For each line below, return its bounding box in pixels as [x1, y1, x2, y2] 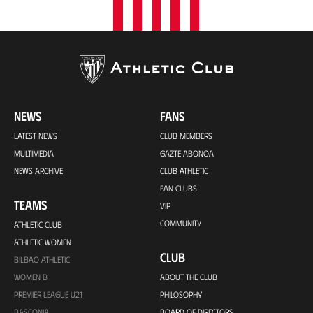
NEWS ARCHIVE [14, 166, 63, 176]
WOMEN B [14, 272, 48, 282]
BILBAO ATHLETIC [14, 254, 70, 265]
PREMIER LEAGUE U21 [14, 289, 82, 300]
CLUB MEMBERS [160, 131, 212, 141]
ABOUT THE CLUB [160, 272, 217, 282]
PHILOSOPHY [160, 289, 202, 300]
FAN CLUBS [160, 183, 197, 194]
